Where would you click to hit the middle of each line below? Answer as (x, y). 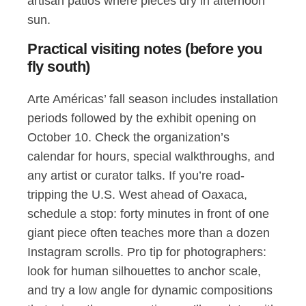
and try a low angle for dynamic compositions (150, 290)
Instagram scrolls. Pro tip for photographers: (147, 252)
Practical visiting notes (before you (145, 49)
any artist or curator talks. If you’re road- (136, 176)
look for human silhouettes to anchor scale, (144, 271)
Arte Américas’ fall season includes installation (153, 99)
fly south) (59, 67)
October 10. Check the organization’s (128, 137)
